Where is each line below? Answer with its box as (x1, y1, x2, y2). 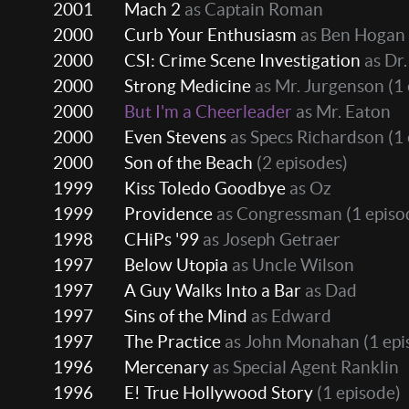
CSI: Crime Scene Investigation (124, 50, 361, 71)
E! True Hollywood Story (124, 383, 313, 404)
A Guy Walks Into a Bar (124, 280, 301, 301)
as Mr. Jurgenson (251, 76, 384, 97)
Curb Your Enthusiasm (124, 25, 297, 46)
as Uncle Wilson (228, 255, 354, 276)
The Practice (124, 331, 221, 352)
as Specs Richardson (226, 127, 384, 148)
